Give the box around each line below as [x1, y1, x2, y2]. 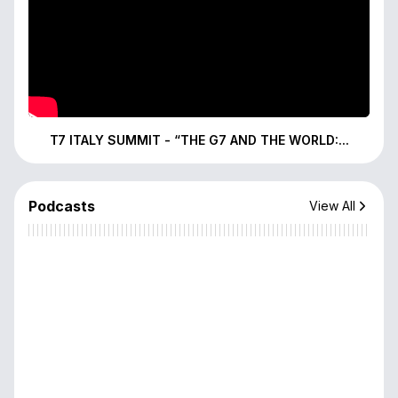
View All [309, 198, 355, 213]
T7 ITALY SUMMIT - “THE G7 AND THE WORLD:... [49, 132, 349, 147]
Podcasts [28, 197, 95, 215]
